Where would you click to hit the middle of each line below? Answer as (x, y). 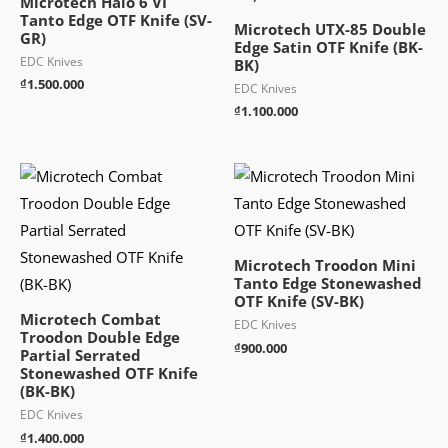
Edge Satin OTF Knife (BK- (328, 46)
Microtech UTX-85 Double (330, 28)
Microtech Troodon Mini (325, 265)
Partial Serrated (80, 355)
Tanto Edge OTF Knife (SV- (116, 19)
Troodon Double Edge (100, 337)
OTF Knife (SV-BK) (299, 301)
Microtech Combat (90, 319)
